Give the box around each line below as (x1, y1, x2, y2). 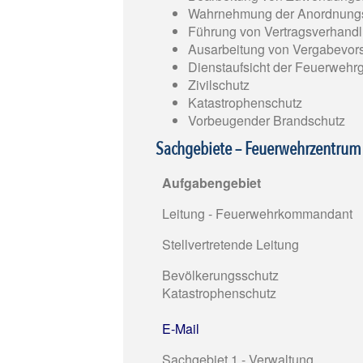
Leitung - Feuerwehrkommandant (162, 203, 352, 223)
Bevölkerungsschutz (162, 265, 279, 284)
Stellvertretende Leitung (162, 234, 299, 254)
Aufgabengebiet (162, 173, 261, 192)
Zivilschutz (188, 75, 250, 95)
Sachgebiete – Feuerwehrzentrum (156, 136, 361, 161)
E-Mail (162, 318, 199, 338)
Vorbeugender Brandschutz (188, 111, 345, 130)
